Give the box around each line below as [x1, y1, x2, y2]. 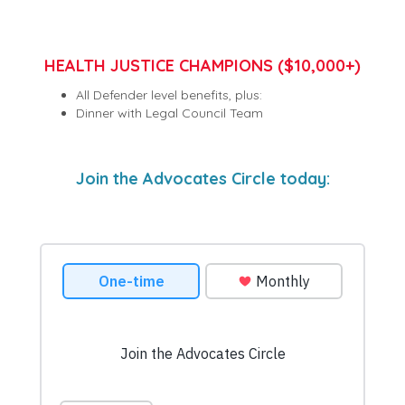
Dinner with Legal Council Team [76, 105, 263, 122]
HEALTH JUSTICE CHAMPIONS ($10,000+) [44, 55, 361, 77]
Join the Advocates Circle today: [75, 168, 330, 190]
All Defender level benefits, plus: [76, 87, 262, 104]
